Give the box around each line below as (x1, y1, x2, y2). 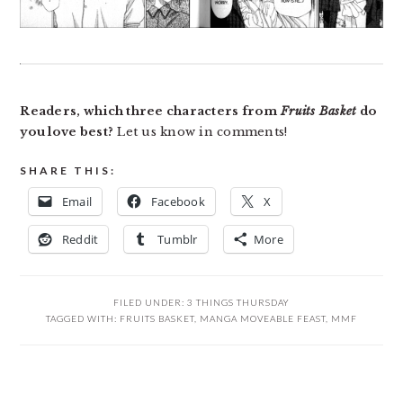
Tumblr (157, 231, 198, 248)
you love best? (20, 124, 114, 140)
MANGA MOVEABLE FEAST (200, 313, 326, 325)
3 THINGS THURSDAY (187, 297, 290, 309)
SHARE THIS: (20, 164, 117, 178)
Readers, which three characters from (20, 103, 282, 120)
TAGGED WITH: (46, 313, 120, 325)
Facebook (150, 193, 205, 210)
